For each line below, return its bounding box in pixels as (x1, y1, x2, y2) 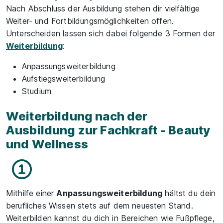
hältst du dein (162, 188, 216, 198)
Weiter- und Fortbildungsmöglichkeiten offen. (6, 15, 174, 26)
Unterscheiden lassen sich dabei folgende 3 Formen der (6, 28, 216, 38)
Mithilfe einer (6, 188, 57, 198)
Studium (22, 86, 52, 96)
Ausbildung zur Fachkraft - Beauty (6, 122, 211, 137)
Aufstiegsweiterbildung (22, 73, 106, 84)
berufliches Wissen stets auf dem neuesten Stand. (6, 200, 193, 211)
